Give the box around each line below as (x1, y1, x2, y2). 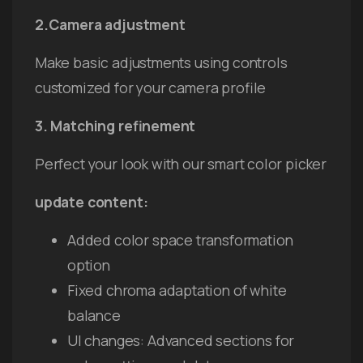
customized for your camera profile (35, 77, 267, 97)
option (67, 254, 110, 275)
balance (67, 305, 121, 325)
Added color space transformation (67, 229, 293, 250)
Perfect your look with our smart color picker (35, 153, 327, 173)
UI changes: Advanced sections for (67, 330, 295, 350)
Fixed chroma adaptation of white (67, 280, 287, 300)
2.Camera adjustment (35, 14, 186, 34)
